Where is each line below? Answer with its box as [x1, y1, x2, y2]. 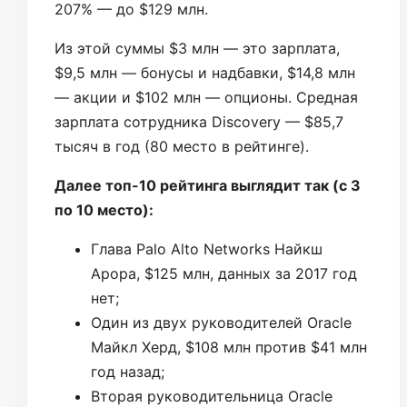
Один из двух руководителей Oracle [91, 313, 352, 332]
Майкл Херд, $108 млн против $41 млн [91, 337, 367, 356]
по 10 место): [55, 200, 154, 219]
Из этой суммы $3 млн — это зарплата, [55, 38, 340, 57]
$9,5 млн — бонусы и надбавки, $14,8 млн [55, 63, 355, 82]
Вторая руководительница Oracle [91, 386, 333, 405]
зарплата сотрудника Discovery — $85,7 [55, 112, 343, 131]
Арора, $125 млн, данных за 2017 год [91, 263, 357, 283]
